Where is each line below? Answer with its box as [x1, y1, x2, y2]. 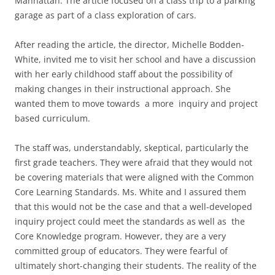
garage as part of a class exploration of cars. [15, 9, 196, 21]
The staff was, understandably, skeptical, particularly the [15, 141, 249, 153]
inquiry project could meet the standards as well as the [15, 215, 245, 227]
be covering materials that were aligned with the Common [15, 171, 254, 183]
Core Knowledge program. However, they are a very [15, 230, 226, 242]
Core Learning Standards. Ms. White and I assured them [15, 185, 246, 198]
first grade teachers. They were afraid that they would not [15, 156, 252, 168]
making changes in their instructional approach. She [15, 82, 231, 95]
